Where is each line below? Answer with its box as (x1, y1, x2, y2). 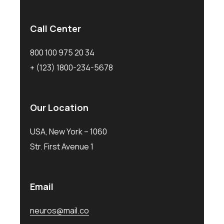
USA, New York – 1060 (30, 125, 107, 137)
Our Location (30, 101, 88, 113)
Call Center (30, 22, 81, 34)
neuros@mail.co (30, 204, 89, 216)
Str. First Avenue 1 (30, 140, 93, 152)
